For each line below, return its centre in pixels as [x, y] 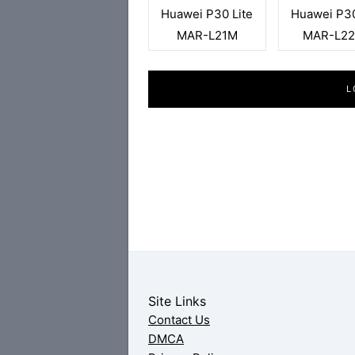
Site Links [177, 301]
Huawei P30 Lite [207, 14]
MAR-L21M [207, 35]
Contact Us [179, 320]
